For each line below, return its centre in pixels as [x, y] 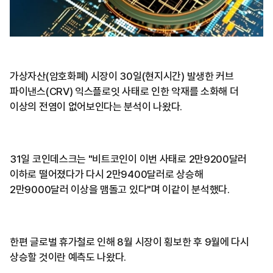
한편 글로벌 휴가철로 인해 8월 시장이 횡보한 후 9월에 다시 [129, 242]
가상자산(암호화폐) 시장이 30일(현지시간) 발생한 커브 [122, 76]
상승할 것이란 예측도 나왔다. [68, 257]
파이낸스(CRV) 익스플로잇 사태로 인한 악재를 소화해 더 [124, 91]
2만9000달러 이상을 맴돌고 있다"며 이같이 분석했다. [120, 189]
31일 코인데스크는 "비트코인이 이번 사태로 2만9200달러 [129, 159]
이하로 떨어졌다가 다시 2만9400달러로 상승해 [107, 174]
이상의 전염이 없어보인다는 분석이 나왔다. [96, 106]
